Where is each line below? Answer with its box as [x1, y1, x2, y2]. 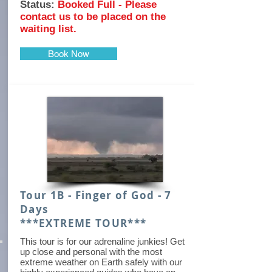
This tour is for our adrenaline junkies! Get [20, 236, 185, 246]
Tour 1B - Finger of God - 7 [20, 188, 172, 202]
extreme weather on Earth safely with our [20, 257, 182, 267]
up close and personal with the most [20, 246, 162, 257]
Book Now [48, 49, 89, 59]
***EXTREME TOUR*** [20, 216, 147, 230]
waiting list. [20, 23, 80, 35]
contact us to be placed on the [20, 11, 166, 22]
